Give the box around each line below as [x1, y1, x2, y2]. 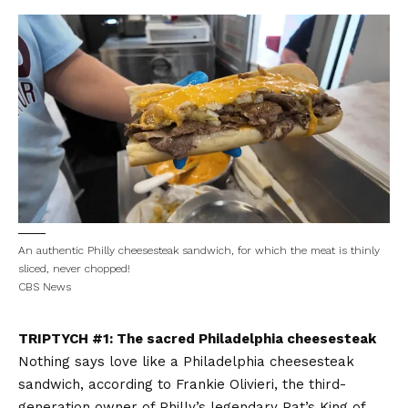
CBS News [18, 280, 71, 294]
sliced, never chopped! [18, 262, 134, 276]
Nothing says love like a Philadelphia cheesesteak [18, 353, 354, 371]
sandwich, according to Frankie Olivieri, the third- [18, 376, 346, 393]
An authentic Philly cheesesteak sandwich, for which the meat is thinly [18, 244, 380, 258]
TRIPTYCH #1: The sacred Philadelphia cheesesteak [18, 331, 376, 348]
